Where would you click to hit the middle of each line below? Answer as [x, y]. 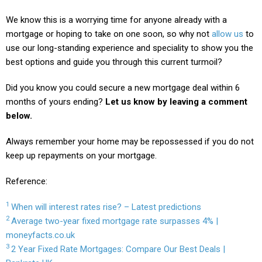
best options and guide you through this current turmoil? [115, 62]
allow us [227, 34]
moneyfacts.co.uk [40, 235]
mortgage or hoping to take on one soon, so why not [109, 34]
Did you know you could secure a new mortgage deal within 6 [123, 87]
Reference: [27, 181]
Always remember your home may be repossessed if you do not [130, 141]
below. [20, 116]
